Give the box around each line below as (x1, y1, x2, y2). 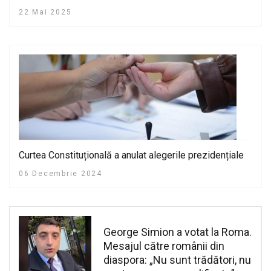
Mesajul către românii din (103, 240, 224, 253)
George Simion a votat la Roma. (103, 226, 252, 239)
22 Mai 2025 (19, 8, 72, 17)
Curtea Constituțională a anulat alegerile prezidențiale (19, 149, 244, 162)
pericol (19, 1, 48, 13)
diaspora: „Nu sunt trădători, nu (103, 253, 251, 267)
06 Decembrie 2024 (19, 169, 102, 178)
